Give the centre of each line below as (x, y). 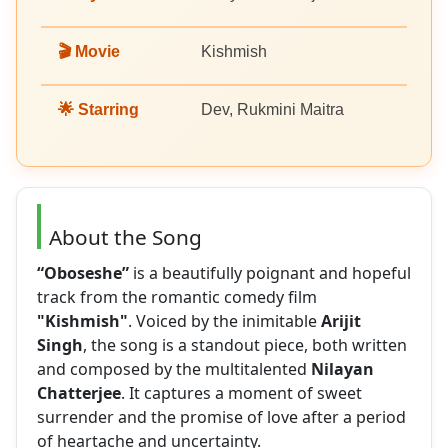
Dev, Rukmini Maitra (272, 110)
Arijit (341, 321)
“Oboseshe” (83, 273)
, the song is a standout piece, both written (245, 345)
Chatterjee (79, 393)
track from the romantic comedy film (177, 297)
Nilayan (342, 369)
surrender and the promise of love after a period (221, 417)
